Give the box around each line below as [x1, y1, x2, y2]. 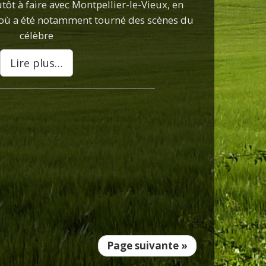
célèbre [19, 28, 53, 42]
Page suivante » [107, 239, 188, 253]
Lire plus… [9, 56, 63, 70]
